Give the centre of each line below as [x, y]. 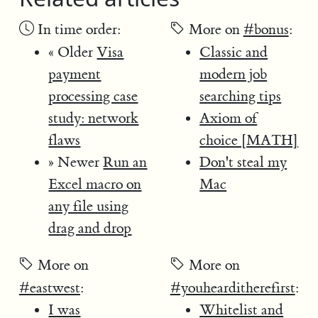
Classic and [234, 52]
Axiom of [229, 118]
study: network [94, 118]
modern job [234, 74]
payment [75, 74]
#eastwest [49, 287]
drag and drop [90, 228]
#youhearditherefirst [232, 287]
